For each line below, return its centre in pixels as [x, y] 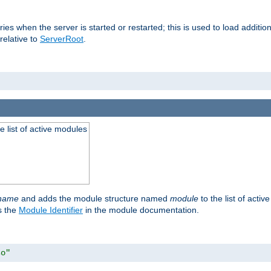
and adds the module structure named [94, 198]
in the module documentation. [141, 210]
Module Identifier [51, 210]
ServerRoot [62, 39]
